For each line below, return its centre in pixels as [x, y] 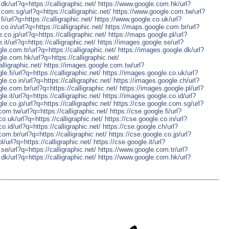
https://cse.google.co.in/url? [146, 119]
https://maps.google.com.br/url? [152, 27]
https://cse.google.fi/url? [146, 111]
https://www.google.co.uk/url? [138, 19]
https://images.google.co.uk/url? [150, 73]
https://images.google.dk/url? [161, 50]
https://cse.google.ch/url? [140, 126]
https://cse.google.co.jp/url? [150, 134]
